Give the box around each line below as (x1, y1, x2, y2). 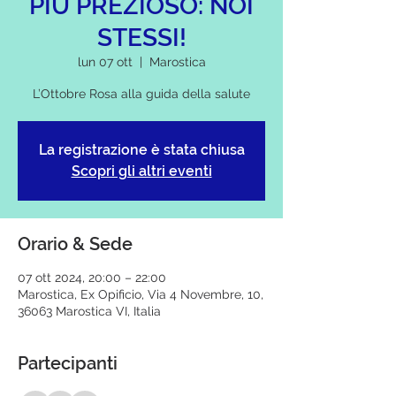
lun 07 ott (77, 55, 133, 69)
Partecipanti (18, 353, 118, 374)
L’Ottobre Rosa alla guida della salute (33, 87, 250, 101)
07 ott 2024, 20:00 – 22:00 (18, 270, 166, 285)
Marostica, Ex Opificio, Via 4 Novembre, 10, (18, 287, 263, 301)
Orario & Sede (18, 233, 133, 255)
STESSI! (96, 23, 187, 52)
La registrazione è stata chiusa (38, 141, 245, 158)
